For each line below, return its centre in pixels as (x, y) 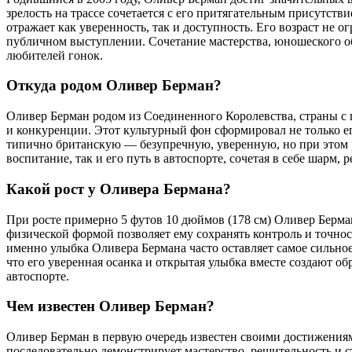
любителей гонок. (55, 55)
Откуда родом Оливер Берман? (114, 86)
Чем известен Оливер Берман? (110, 306)
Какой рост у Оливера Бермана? (119, 189)
